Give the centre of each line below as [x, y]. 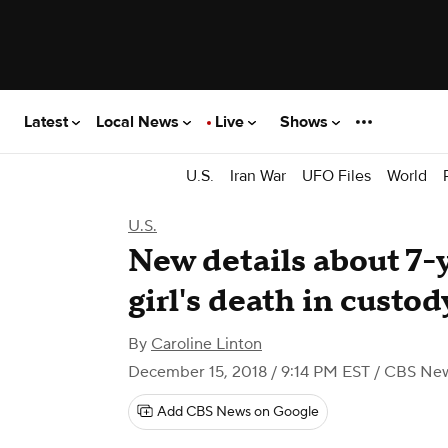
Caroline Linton [206, 344]
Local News [139, 121]
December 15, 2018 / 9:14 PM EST [249, 372]
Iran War [258, 175]
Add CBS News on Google [238, 412]
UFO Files [336, 175]
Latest [48, 121]
